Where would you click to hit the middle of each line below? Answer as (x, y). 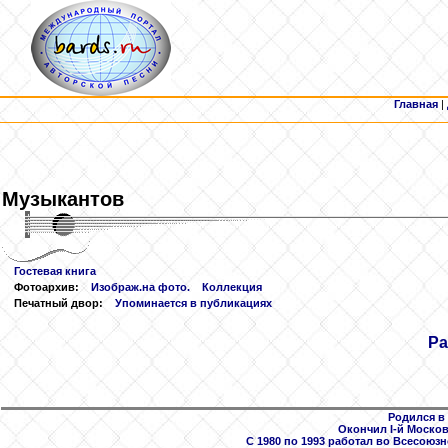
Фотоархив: (46, 287)
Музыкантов (63, 199)
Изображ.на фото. (140, 287)
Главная (416, 104)
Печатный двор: (58, 303)
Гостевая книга (55, 271)
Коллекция (232, 287)
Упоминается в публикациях (193, 303)
